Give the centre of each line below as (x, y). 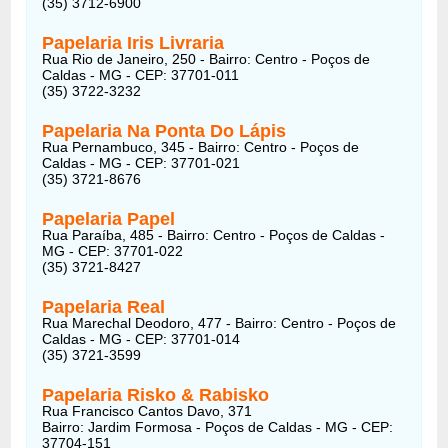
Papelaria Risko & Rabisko (156, 394)
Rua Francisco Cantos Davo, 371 (147, 410)
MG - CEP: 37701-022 (113, 250)
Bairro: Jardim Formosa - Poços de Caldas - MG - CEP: (218, 426)
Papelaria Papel (109, 218)
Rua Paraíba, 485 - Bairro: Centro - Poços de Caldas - (214, 234)
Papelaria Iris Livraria (133, 42)
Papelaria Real (104, 306)
